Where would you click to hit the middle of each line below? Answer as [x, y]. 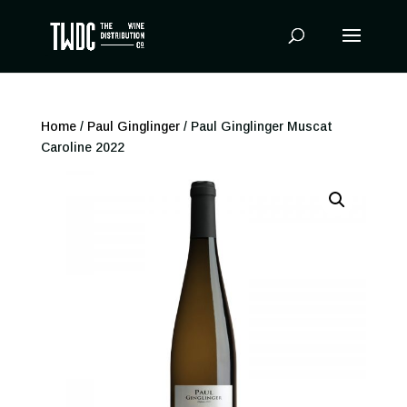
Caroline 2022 [82, 147]
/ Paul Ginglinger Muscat [256, 126]
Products [35, 15]
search [28, 27]
